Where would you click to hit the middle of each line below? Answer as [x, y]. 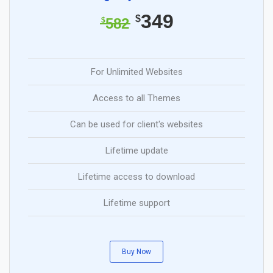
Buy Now [136, 252]
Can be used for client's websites [136, 125]
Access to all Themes [136, 98]
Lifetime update [136, 151]
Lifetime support [136, 203]
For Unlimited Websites [136, 72]
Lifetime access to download [136, 177]
